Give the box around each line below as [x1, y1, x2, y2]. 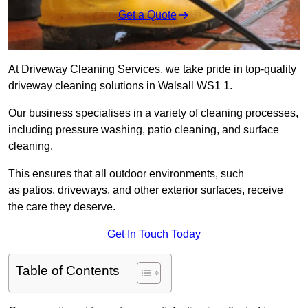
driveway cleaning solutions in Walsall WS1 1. [8, 80, 232, 92]
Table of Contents [16, 263, 120, 278]
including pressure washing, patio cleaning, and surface [8, 124, 279, 136]
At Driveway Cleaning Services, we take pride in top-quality [8, 63, 296, 76]
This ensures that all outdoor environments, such [8, 168, 244, 180]
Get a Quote [118, 9, 177, 21]
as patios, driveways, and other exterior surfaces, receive [8, 184, 283, 197]
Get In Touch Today [107, 228, 201, 241]
